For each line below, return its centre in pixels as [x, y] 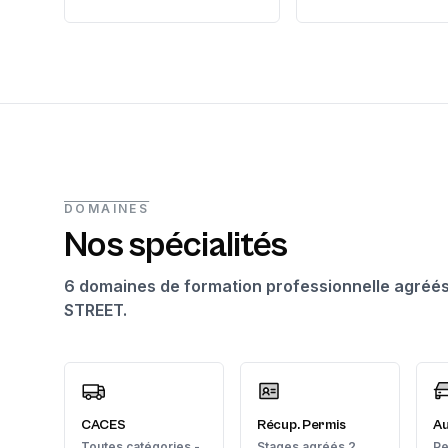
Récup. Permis [301, 425]
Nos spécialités [176, 245]
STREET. [95, 310]
